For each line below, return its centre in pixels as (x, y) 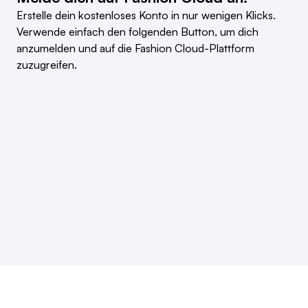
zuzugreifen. (47, 65)
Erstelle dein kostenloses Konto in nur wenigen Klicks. (146, 15)
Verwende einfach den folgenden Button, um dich (137, 32)
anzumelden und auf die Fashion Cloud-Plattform (135, 48)
